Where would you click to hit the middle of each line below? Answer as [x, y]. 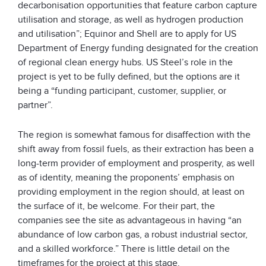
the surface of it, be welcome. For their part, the [116, 206]
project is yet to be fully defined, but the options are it [129, 77]
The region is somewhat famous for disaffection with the [134, 135]
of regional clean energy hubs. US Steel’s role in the [125, 63]
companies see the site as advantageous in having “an [130, 221]
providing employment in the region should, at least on [131, 192]
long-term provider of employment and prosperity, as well [136, 164]
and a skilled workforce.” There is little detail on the [124, 249]
